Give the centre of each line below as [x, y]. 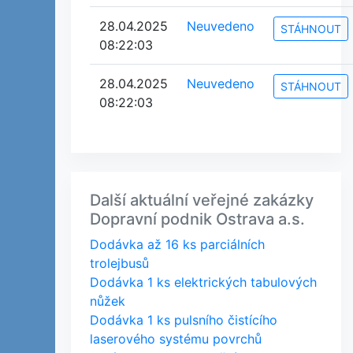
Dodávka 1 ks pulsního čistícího [184, 320]
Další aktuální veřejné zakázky [202, 200]
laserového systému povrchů [176, 339]
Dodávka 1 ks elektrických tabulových [203, 282]
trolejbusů [119, 263]
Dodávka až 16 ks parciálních [177, 244]
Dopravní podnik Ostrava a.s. [197, 219]
